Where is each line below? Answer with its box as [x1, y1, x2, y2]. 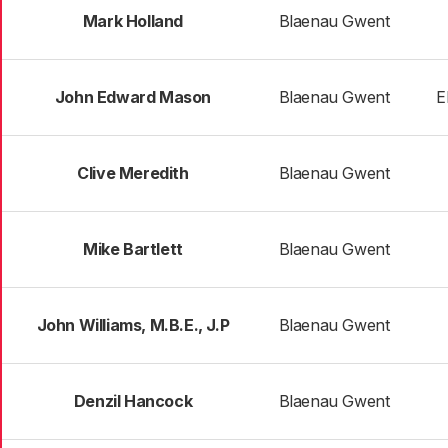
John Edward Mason [54, 87, 212, 107]
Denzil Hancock [73, 391, 193, 411]
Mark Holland [82, 11, 184, 31]
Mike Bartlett [83, 239, 183, 259]
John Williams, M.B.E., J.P [36, 315, 230, 335]
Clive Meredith [77, 163, 189, 183]
